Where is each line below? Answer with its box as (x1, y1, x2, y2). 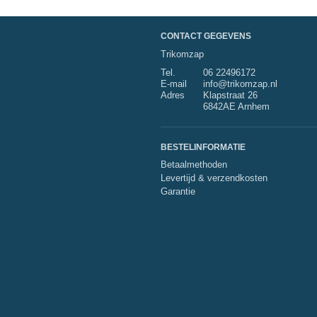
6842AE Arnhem (203, 101, 270, 112)
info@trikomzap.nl (203, 79, 277, 89)
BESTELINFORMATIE (161, 142, 246, 152)
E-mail (161, 79, 187, 89)
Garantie (161, 186, 195, 197)
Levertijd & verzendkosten (161, 173, 267, 183)
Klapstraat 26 (203, 90, 258, 100)
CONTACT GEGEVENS (161, 31, 251, 41)
